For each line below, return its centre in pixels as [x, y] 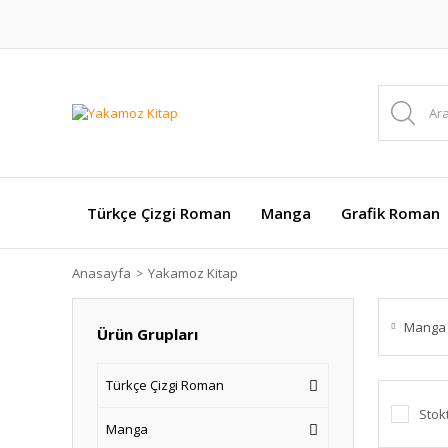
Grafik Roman [390, 213]
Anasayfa [101, 273]
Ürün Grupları [147, 334]
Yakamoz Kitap [193, 273]
